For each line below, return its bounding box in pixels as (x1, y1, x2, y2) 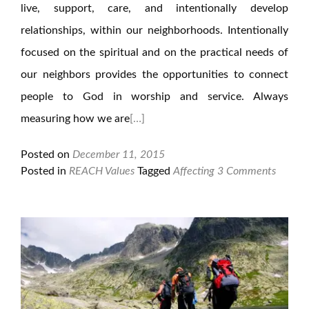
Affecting (173, 166, 215, 177)
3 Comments (217, 166, 276, 177)
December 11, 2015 (72, 149, 165, 160)
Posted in (21, 166, 69, 177)
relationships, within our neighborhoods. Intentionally (21, 25, 288, 36)
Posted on (21, 149, 72, 160)
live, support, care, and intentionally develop (21, 3, 288, 14)
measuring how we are (21, 113, 130, 124)
